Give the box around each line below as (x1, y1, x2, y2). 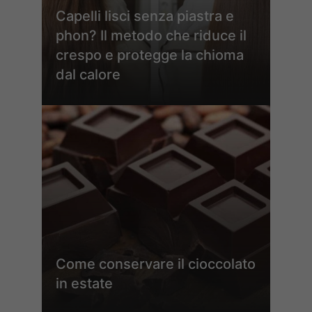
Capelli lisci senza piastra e (56, 7, 234, 24)
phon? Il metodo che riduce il (56, 26, 247, 44)
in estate (56, 274, 113, 292)
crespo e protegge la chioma (56, 46, 244, 63)
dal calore (56, 65, 120, 83)
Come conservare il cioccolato (56, 255, 256, 272)
